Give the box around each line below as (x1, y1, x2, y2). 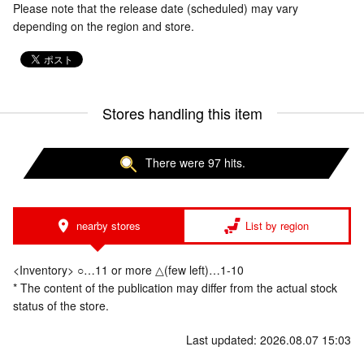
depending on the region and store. (13, 18, 194, 34)
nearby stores (76, 218, 141, 234)
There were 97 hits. (145, 154, 245, 171)
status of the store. (13, 297, 109, 314)
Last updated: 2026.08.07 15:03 (186, 331, 351, 349)
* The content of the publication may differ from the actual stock (13, 279, 337, 297)
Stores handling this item (102, 102, 262, 123)
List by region (245, 218, 309, 234)
